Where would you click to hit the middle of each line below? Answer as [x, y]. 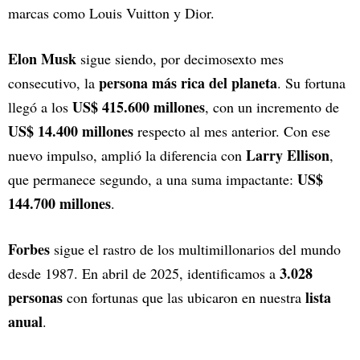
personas [35, 297]
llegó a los [40, 107]
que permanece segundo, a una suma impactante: [153, 179]
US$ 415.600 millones [139, 107]
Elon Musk [42, 59]
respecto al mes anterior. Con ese [232, 131]
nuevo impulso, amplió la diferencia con [127, 155]
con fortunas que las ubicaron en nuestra [184, 297]
